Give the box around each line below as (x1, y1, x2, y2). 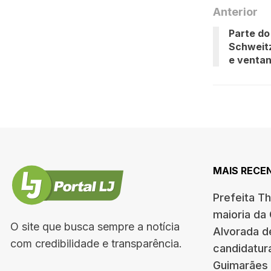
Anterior (213, 5, 258, 18)
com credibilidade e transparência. (10, 237, 182, 250)
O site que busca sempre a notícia (10, 220, 180, 233)
